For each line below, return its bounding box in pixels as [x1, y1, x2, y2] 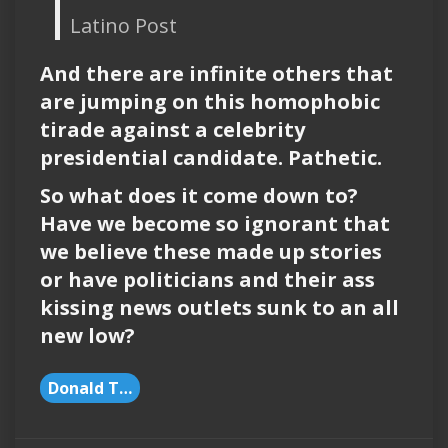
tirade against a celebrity [40, 115, 305, 143]
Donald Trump [119, 376, 132, 399]
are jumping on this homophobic [40, 87, 380, 115]
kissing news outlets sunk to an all [40, 293, 399, 321]
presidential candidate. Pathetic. [40, 143, 382, 171]
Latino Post [70, 11, 177, 39]
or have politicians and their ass [40, 265, 375, 293]
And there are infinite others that [40, 59, 393, 87]
